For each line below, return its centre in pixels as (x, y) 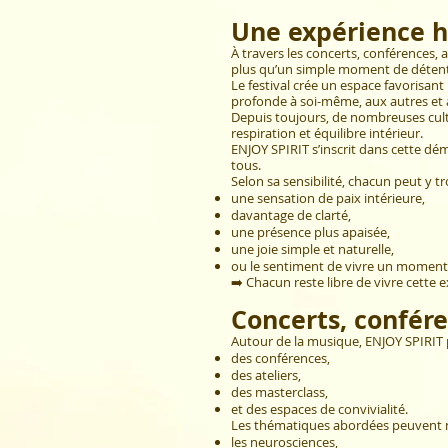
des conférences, (280, 358)
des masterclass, (279, 392)
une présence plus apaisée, (310, 232)
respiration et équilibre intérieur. (327, 133)
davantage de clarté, (291, 215)
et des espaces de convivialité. (319, 409)
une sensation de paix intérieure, (328, 198)
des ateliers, (266, 375)
